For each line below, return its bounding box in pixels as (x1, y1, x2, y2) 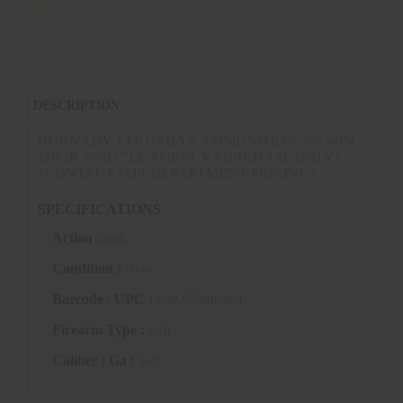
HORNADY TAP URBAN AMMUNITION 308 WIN (38, 133, 354, 148)
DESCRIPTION (33, 99, 120, 112)
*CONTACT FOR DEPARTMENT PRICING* (38, 166, 317, 181)
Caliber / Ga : (52, 353, 139, 369)
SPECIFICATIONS (38, 201, 161, 217)
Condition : (52, 261, 125, 277)
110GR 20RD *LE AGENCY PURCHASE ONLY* (38, 149, 342, 165)
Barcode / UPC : (52, 291, 157, 308)
